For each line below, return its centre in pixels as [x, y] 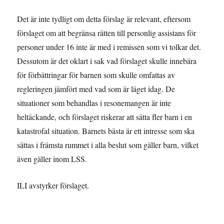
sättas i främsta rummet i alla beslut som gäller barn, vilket [108, 145]
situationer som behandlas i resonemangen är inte [94, 103]
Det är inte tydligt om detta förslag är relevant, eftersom [104, 19]
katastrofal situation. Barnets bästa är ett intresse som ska [106, 131]
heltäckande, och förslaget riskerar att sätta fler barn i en [105, 117]
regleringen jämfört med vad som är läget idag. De [96, 89]
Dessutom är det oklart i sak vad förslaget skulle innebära [107, 61]
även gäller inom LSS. [52, 159]
